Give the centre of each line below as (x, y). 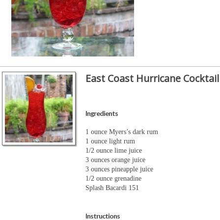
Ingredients (101, 113)
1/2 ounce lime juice (113, 151)
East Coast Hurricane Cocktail (152, 79)
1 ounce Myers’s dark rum (122, 132)
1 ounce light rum (110, 141)
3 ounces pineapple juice (119, 169)
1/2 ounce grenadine (113, 179)
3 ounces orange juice (115, 160)
